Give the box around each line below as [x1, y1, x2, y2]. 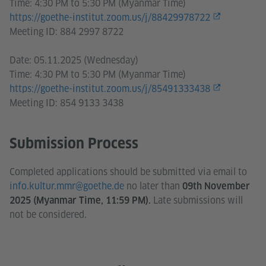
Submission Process [9, 134, 138, 152]
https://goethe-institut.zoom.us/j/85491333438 [9, 82, 210, 95]
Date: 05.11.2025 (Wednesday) [9, 53, 138, 66]
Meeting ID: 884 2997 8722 [9, 25, 123, 38]
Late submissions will [151, 194, 243, 207]
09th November [182, 180, 250, 192]
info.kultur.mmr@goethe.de [9, 179, 124, 192]
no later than [124, 179, 182, 192]
